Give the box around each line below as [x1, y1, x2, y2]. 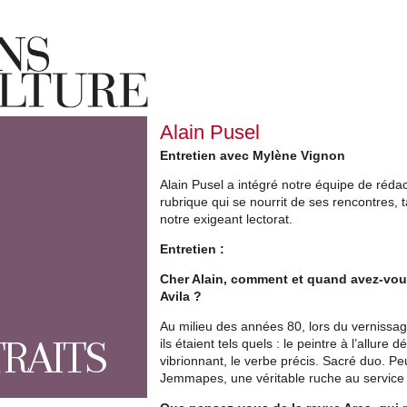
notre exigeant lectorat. [160, 211, 293, 226]
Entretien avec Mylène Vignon [160, 147, 346, 163]
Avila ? [160, 288, 203, 303]
